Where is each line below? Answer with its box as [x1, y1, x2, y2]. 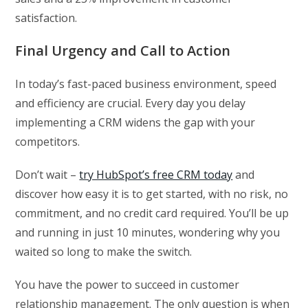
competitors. [15, 133, 80, 149]
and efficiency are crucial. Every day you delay [15, 95, 246, 111]
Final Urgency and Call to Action [15, 41, 231, 60]
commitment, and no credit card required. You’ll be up [15, 205, 289, 221]
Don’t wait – [15, 166, 80, 182]
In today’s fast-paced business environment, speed [15, 76, 277, 91]
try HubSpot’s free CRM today [79, 166, 233, 182]
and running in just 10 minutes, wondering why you [15, 224, 280, 240]
